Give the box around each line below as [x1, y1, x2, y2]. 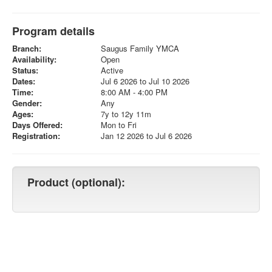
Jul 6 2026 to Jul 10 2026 [100, 75, 189, 87]
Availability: [12, 53, 56, 65]
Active [100, 64, 123, 76]
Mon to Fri [100, 118, 137, 131]
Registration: [12, 129, 60, 141]
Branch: [12, 42, 41, 54]
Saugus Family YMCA [100, 42, 179, 54]
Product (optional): [27, 174, 125, 190]
